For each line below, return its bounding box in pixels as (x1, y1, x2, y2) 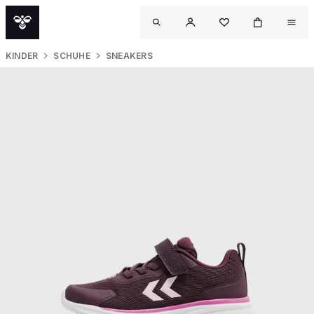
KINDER (6, 50, 39, 61)
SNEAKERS (105, 50, 153, 61)
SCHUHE (53, 50, 90, 61)
